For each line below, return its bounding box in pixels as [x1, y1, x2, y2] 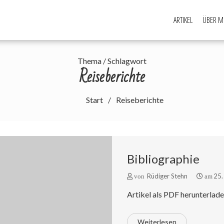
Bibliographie [127, 151, 199, 166]
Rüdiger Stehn [145, 172, 187, 180]
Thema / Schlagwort [77, 56, 146, 65]
